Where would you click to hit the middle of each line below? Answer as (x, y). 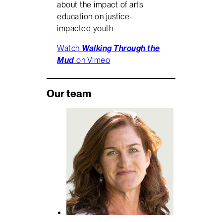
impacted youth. (86, 28)
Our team (69, 93)
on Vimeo (92, 60)
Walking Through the (121, 48)
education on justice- (95, 17)
